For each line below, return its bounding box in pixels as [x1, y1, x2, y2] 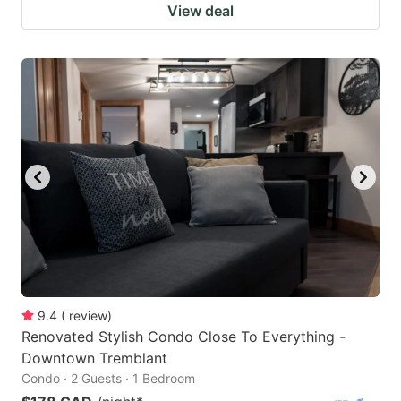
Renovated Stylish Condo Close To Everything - [21, 327, 346, 346]
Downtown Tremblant [21, 348, 167, 367]
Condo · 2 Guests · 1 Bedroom [21, 370, 195, 386]
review [69, 307, 107, 323]
